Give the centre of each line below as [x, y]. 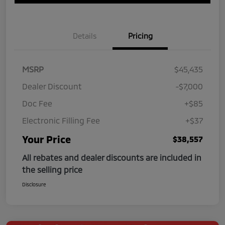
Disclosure [34, 185]
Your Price [46, 139]
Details [85, 36]
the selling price [52, 170]
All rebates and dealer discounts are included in [112, 158]
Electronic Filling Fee [61, 121]
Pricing [140, 36]
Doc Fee [37, 103]
